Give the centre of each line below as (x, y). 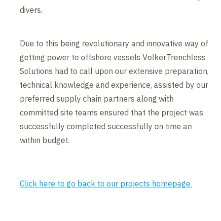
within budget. (45, 140)
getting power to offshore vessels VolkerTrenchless (113, 57)
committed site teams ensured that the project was (112, 113)
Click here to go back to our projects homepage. (106, 184)
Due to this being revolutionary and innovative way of (114, 44)
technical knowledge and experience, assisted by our (114, 85)
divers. (31, 10)
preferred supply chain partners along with (97, 99)
